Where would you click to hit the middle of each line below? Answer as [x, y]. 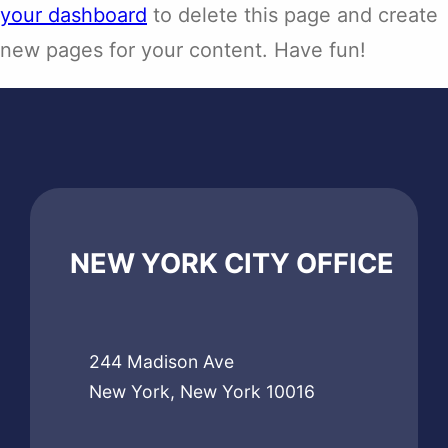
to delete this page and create [292, 14]
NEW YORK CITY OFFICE [232, 263]
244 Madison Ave [161, 361]
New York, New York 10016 [201, 391]
